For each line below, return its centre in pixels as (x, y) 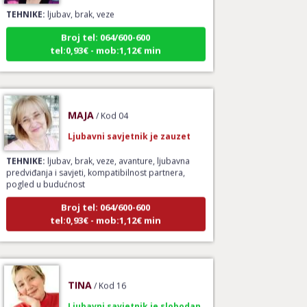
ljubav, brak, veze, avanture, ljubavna (117, 151)
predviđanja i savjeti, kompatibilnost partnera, (95, 163)
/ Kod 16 (110, 276)
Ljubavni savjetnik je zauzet (129, 127)
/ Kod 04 (112, 106)
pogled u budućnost (45, 175)
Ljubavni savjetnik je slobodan (134, 297)
